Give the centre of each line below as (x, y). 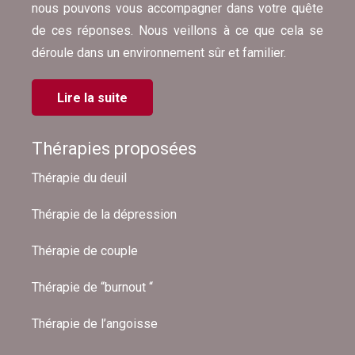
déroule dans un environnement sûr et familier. (159, 52)
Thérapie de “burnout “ (92, 288)
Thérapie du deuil (79, 178)
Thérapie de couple (85, 251)
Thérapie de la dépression (104, 215)
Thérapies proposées (114, 148)
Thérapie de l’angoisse (95, 324)
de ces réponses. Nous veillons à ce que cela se (177, 30)
